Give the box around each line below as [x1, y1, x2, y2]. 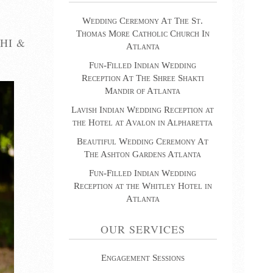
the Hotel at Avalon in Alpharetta [73, 117, 213, 127]
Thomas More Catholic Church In [76, 28, 210, 38]
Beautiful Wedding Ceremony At [77, 136, 209, 146]
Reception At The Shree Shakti [81, 73, 204, 83]
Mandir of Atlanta [105, 85, 181, 96]
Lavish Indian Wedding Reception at [71, 104, 214, 115]
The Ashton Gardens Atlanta [84, 149, 202, 159]
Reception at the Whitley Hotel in [73, 180, 212, 191]
